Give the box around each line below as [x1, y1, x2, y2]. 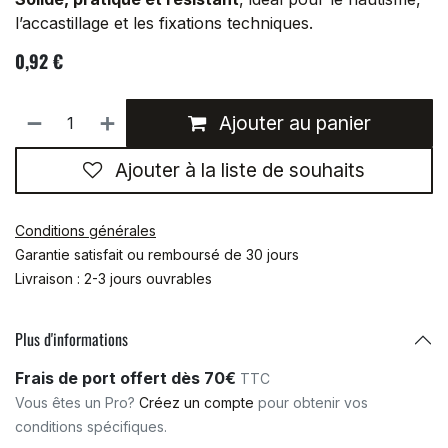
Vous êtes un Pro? [15, 393, 139, 411]
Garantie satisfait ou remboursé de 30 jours [15, 245, 299, 263]
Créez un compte [139, 393, 254, 411]
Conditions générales [15, 221, 156, 239]
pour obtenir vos [254, 393, 368, 411]
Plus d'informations [15, 327, 128, 352]
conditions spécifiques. [15, 417, 167, 435]
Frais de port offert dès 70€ [15, 367, 240, 388]
